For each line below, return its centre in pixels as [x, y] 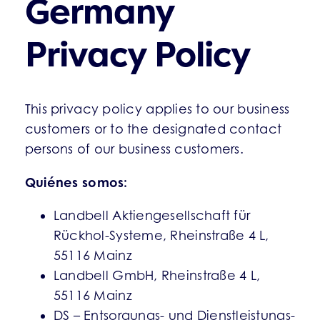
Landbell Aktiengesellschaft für [152, 215]
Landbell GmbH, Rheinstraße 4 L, [157, 275]
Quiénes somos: [76, 182]
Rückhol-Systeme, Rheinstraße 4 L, [161, 235]
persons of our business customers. [134, 149]
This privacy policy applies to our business [157, 109]
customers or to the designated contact [153, 129]
